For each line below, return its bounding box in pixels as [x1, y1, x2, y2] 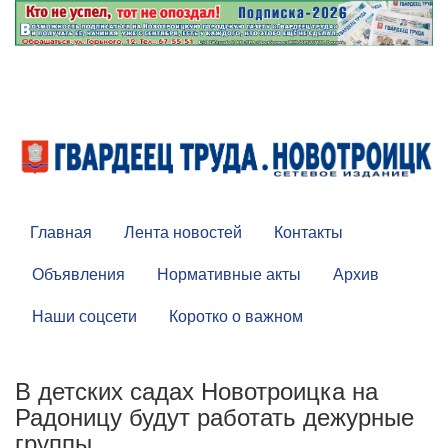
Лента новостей [124, 220, 242, 244]
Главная [30, 220, 92, 244]
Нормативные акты [157, 262, 301, 286]
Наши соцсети [32, 304, 137, 328]
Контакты [274, 220, 343, 244]
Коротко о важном [169, 304, 303, 328]
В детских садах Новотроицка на [15, 372, 378, 408]
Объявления [32, 262, 125, 286]
